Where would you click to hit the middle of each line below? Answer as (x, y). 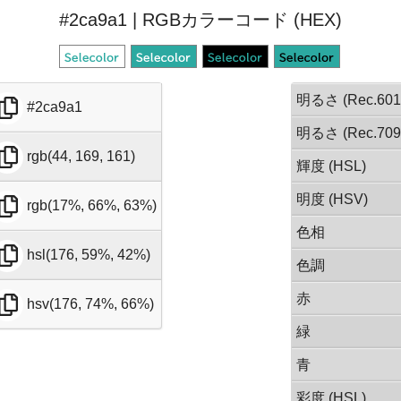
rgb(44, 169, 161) (81, 157)
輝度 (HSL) (332, 166)
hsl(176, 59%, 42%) (88, 255)
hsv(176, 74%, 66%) (90, 304)
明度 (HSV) (333, 199)
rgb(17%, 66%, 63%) (91, 206)
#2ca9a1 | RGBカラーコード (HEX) (200, 20)
